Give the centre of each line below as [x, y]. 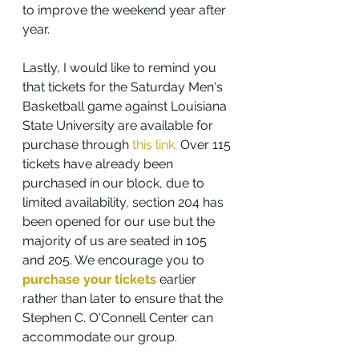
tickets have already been [99, 164]
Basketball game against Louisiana [126, 107]
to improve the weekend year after [126, 10]
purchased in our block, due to [115, 184]
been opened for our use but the [120, 222]
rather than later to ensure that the [124, 299]
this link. [155, 145]
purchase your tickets [89, 280]
